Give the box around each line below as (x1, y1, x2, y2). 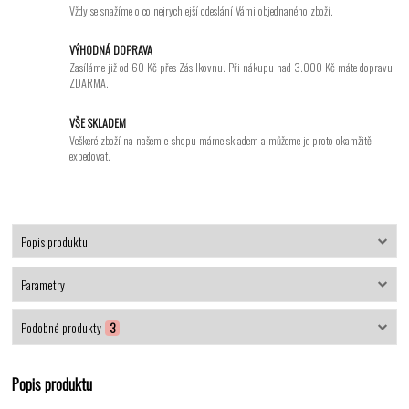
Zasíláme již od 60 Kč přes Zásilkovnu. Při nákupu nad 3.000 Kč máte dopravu (69, 58, 393, 77)
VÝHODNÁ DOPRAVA (69, 40, 153, 58)
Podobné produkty (20, 319, 101, 338)
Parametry (20, 275, 65, 294)
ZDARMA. (69, 74, 110, 92)
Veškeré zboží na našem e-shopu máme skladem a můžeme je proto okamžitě (69, 131, 372, 150)
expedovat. (69, 147, 111, 165)
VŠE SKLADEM (69, 113, 127, 131)
